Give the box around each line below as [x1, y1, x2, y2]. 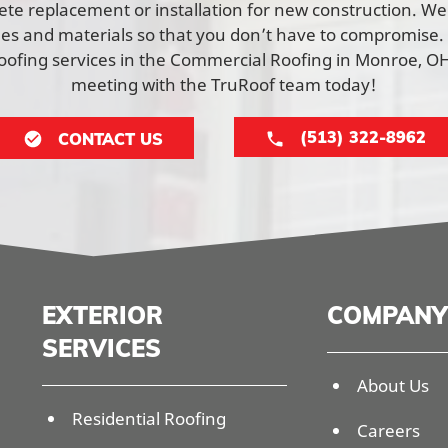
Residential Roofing [72, 406, 226, 430]
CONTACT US [57, 128, 163, 149]
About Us [356, 373, 429, 397]
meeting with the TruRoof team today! [71, 72, 377, 96]
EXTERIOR [42, 299, 163, 330]
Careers [356, 418, 420, 442]
